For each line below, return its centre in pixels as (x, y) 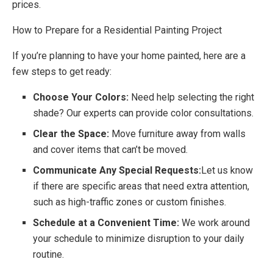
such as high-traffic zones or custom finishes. (130, 202)
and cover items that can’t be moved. (111, 150)
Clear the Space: (71, 134)
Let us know (227, 171)
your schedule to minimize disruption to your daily (139, 239)
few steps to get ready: (62, 72)
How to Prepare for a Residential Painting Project (117, 30)
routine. (49, 255)
